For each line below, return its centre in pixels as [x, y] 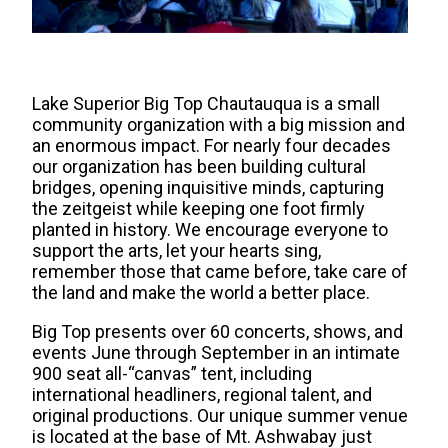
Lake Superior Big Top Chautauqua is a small [206, 103]
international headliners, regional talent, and [202, 394]
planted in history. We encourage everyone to [210, 229]
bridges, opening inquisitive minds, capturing [208, 187]
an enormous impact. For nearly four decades [211, 145]
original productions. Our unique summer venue [220, 415]
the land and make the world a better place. [201, 292]
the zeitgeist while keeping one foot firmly [198, 208]
